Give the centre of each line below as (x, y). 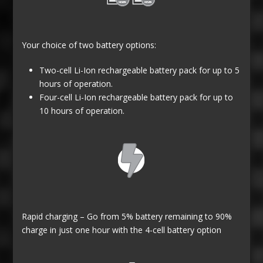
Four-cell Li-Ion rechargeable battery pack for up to (136, 97)
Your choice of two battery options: (89, 45)
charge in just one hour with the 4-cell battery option (122, 230)
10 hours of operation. (82, 111)
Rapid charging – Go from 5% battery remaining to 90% (127, 217)
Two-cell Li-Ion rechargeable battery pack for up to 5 (140, 70)
